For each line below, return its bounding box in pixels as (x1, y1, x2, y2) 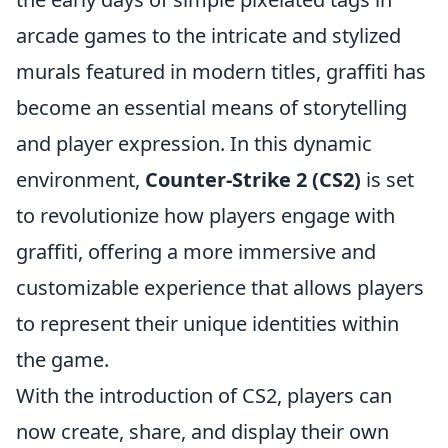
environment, (16, 166, 145, 193)
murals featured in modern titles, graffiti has (16, 58, 426, 85)
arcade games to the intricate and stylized (16, 22, 401, 49)
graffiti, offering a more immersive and (16, 238, 376, 265)
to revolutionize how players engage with (16, 202, 395, 229)
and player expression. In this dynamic (16, 130, 372, 157)
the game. (16, 346, 109, 373)
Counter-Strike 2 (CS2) (145, 166, 361, 193)
